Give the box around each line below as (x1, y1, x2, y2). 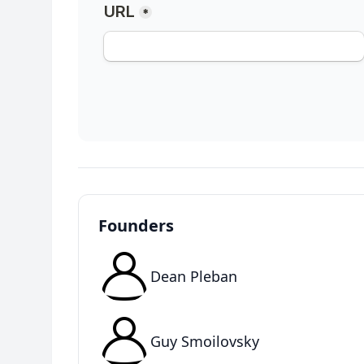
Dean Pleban (150, 266, 237, 286)
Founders (98, 214, 174, 236)
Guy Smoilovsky (150, 331, 259, 351)
